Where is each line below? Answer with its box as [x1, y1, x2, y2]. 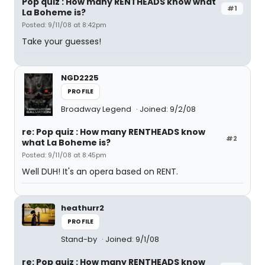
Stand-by [61, 234, 99, 245]
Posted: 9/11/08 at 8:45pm [22, 150, 106, 160]
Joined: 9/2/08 [140, 104, 196, 115]
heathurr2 [61, 202, 104, 214]
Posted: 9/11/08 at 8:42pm [22, 20, 106, 30]
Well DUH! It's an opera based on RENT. [22, 166, 178, 177]
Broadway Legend [61, 104, 133, 115]
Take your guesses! [22, 35, 101, 47]
